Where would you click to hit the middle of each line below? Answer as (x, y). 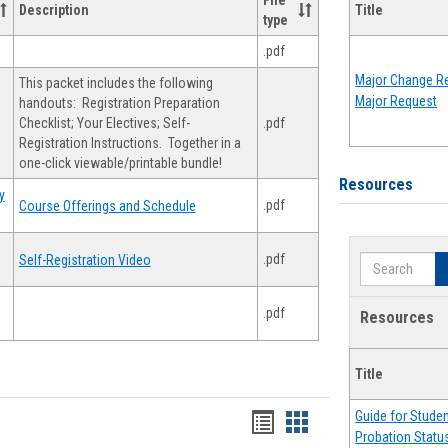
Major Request (396, 101)
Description (53, 10)
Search (382, 261)
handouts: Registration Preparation (119, 103)
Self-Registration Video (84, 260)
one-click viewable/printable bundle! (120, 163)
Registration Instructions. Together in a (129, 143)
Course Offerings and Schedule (107, 206)
